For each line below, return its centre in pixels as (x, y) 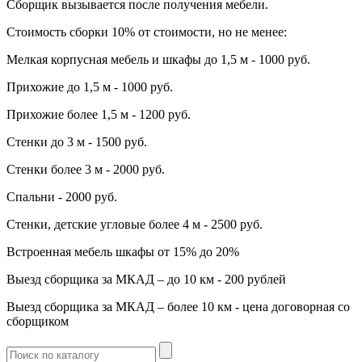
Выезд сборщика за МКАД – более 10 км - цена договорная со (178, 306)
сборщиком (38, 321)
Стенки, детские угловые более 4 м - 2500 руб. (135, 224)
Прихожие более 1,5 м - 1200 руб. (99, 114)
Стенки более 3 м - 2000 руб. (86, 169)
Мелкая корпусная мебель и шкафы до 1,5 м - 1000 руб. (158, 59)
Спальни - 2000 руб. (62, 196)
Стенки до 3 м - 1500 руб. (77, 141)
